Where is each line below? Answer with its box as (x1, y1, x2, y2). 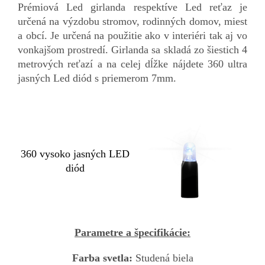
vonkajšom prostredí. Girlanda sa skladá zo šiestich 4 (18, 43, 247, 56)
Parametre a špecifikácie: (75, 226, 190, 238)
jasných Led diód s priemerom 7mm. (18, 72, 179, 84)
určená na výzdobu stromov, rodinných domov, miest (18, 15, 247, 27)
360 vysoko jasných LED (21, 147, 130, 160)
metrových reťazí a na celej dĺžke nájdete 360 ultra (18, 57, 247, 70)
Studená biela (135, 251, 193, 264)
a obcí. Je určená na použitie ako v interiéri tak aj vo (18, 29, 247, 41)
